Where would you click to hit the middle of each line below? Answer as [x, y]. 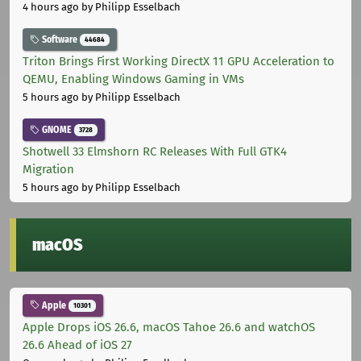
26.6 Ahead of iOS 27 [77, 344]
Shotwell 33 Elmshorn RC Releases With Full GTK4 [155, 151]
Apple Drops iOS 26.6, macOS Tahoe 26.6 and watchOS [169, 327]
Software [60, 40]
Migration [48, 169]
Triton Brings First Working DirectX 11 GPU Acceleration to [178, 62]
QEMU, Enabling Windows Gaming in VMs [133, 79]
